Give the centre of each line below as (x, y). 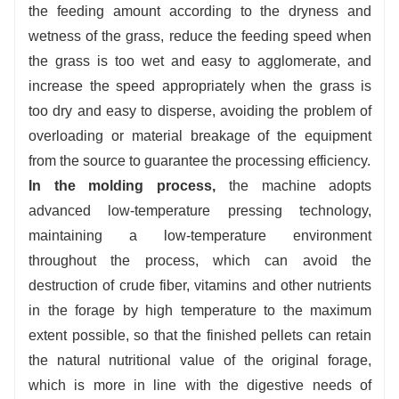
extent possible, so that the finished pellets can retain (200, 335)
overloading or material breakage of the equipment (200, 135)
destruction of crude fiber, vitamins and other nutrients (200, 285)
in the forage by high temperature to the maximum (200, 310)
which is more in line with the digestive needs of (200, 385)
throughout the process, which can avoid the (200, 260)
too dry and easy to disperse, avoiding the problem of (200, 110)
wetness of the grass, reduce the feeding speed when (200, 36)
